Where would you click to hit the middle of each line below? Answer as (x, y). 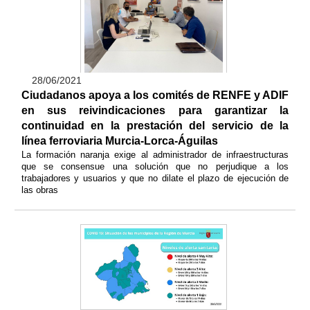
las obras (41, 190)
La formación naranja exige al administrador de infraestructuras (155, 154)
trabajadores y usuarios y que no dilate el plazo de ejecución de (155, 178)
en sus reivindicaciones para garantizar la (155, 110)
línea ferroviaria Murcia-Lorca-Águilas (119, 140)
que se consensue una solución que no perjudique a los (155, 166)
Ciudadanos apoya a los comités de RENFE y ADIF (155, 95)
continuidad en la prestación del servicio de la (155, 125)
